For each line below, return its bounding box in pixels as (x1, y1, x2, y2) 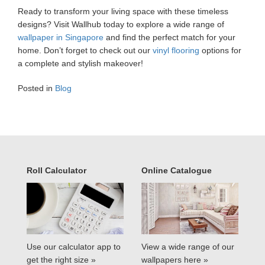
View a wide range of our (141, 242, 234, 252)
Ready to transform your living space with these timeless (18, 7, 228, 16)
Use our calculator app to (27, 242, 121, 252)
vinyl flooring (153, 46, 199, 55)
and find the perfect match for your (104, 33, 235, 42)
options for (199, 46, 241, 55)
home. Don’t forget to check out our (18, 46, 153, 55)
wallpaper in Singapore (18, 33, 104, 42)
